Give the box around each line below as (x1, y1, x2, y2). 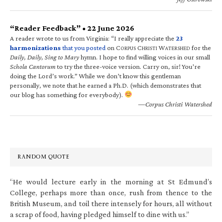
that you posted (61, 43, 106, 52)
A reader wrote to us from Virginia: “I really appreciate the (10, 34, 176, 42)
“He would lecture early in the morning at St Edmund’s (10, 177, 212, 186)
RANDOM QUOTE (17, 150, 69, 164)
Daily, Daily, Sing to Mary (10, 53, 79, 61)
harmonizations (10, 43, 61, 52)
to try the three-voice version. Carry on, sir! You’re (55, 62, 201, 70)
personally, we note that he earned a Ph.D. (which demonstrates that (10, 81, 201, 89)
